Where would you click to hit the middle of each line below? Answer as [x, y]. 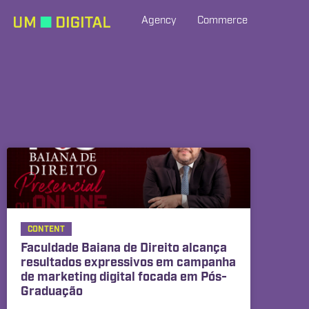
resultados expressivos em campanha [128, 263]
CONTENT [46, 230]
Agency [159, 20]
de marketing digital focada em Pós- [124, 278]
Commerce [222, 20]
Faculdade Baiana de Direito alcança [124, 249]
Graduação [52, 292]
